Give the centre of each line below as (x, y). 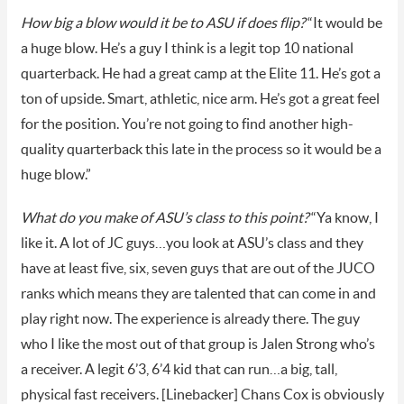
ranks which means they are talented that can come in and (198, 294)
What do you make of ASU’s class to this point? (164, 218)
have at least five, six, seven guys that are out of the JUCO (197, 268)
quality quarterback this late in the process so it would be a (201, 149)
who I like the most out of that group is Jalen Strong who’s (197, 344)
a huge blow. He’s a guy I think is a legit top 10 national (187, 48)
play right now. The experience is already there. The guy (190, 319)
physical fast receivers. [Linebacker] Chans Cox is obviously (202, 395)
